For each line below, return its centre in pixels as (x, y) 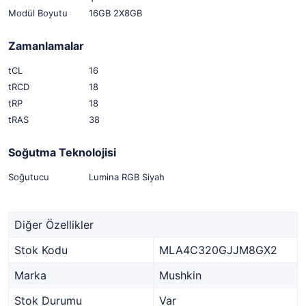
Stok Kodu (41, 250)
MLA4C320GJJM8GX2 (218, 250)
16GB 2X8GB (115, 13)
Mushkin (180, 275)
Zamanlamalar (46, 46)
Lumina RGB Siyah (127, 177)
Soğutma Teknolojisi (62, 152)
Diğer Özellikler (54, 225)
